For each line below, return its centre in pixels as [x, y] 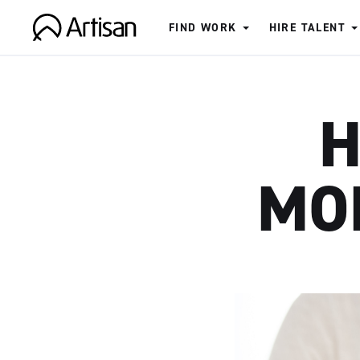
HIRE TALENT [307, 28]
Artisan [58, 52]
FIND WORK [203, 28]
